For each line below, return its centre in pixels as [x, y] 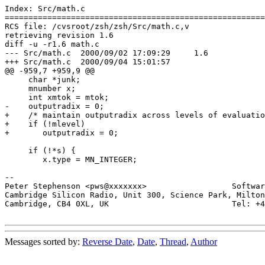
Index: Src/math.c [45, 8]
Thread [173, 241]
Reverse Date [107, 241]
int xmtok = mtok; [57, 97]
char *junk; [43, 79]
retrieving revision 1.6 [59, 35]
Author [204, 241]
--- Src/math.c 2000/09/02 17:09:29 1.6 [38, 53]
